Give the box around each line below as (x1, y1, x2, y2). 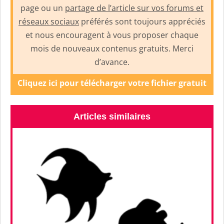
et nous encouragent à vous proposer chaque (25, 29, 198, 40)
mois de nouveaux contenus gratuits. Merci (30, 42, 193, 54)
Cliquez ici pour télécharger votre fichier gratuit (17, 77, 206, 88)
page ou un (20, 2, 65, 13)
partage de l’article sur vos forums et (65, 2, 203, 13)
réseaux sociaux (18, 15, 79, 27)
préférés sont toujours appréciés (79, 15, 205, 27)
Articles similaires (73, 111, 150, 121)
